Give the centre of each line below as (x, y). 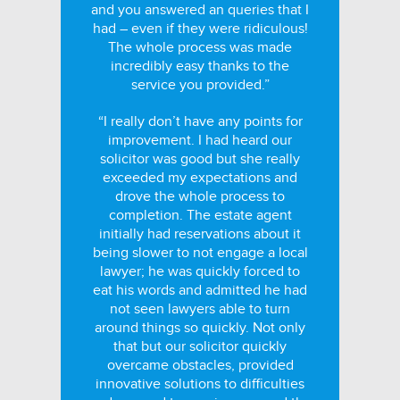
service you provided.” (200, 85)
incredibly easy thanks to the (200, 66)
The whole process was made (200, 47)
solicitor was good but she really (200, 159)
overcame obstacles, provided (200, 365)
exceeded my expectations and (200, 178)
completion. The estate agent (200, 215)
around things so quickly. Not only (200, 328)
